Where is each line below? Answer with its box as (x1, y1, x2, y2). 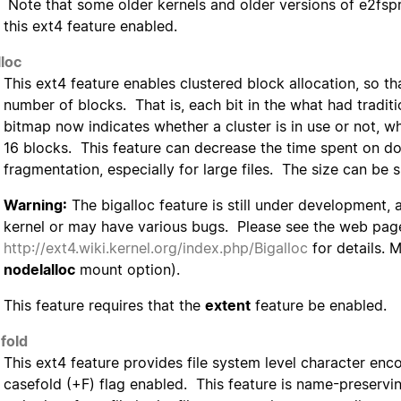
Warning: (4, 196, 67, 215)
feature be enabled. (251, 296, 387, 315)
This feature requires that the (4, 296, 205, 315)
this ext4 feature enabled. (4, 17, 177, 36)
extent (205, 296, 251, 315)
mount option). (75, 260, 180, 279)
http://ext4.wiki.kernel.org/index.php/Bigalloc (4, 239, 308, 258)
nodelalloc (4, 260, 75, 279)
